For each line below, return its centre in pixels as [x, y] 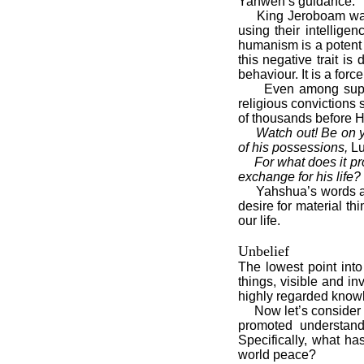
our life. [259, 221]
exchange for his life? [299, 177]
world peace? [277, 355]
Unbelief [263, 251]
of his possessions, [292, 147]
